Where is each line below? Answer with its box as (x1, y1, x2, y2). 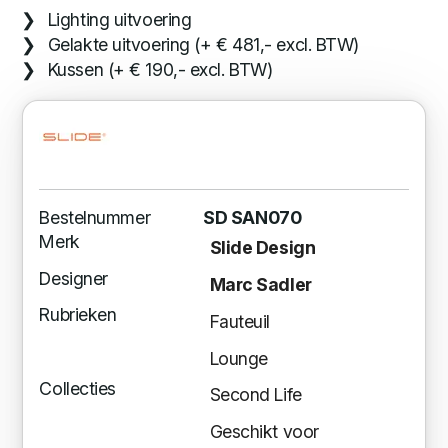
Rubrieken (39, 304, 117, 326)
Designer (39, 267, 108, 289)
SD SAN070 (203, 206, 302, 228)
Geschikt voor (209, 421, 319, 443)
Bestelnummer (39, 206, 151, 228)
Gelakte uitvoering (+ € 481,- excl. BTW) (47, 34, 360, 56)
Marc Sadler (209, 274, 312, 296)
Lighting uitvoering (47, 9, 192, 31)
